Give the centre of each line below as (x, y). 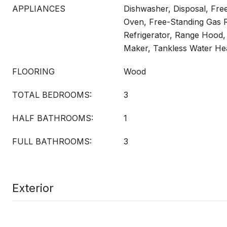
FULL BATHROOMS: (52, 141)
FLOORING (33, 71)
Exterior (33, 188)
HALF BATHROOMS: (53, 118)
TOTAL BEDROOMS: (52, 95)
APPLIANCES (39, 9)
